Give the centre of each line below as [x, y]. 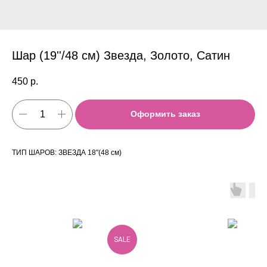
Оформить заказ [165, 114]
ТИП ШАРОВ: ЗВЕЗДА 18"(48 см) [67, 152]
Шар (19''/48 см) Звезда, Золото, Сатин [121, 55]
